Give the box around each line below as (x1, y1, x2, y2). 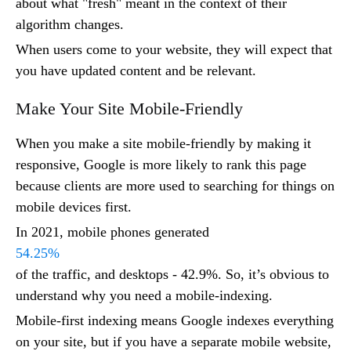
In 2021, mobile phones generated (16, 224, 209, 241)
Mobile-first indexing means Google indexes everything (16, 313, 334, 329)
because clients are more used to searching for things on (16, 178, 335, 194)
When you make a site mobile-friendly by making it (16, 136, 311, 152)
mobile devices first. (16, 199, 132, 215)
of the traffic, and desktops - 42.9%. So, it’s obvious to (16, 266, 329, 283)
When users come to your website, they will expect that (16, 42, 332, 58)
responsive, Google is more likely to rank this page (16, 157, 306, 173)
